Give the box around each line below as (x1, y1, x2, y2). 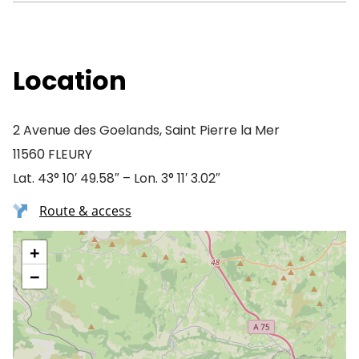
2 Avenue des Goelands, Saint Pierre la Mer (13, 121, 280, 139)
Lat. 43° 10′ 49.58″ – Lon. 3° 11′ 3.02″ (13, 169, 220, 188)
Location (13, 63, 127, 99)
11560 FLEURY (13, 145, 92, 163)
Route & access (39, 202, 131, 220)
